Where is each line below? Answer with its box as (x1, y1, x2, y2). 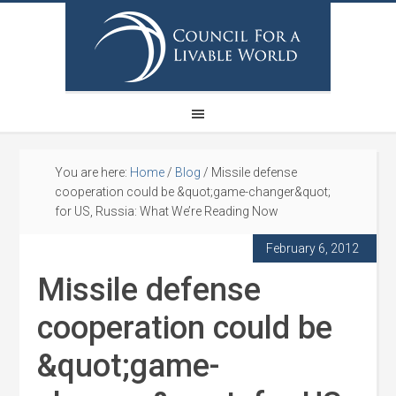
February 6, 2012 (265, 241, 359, 255)
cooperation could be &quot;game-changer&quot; (55, 185, 331, 199)
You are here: (55, 165, 131, 179)
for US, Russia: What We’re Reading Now (55, 204, 279, 218)
